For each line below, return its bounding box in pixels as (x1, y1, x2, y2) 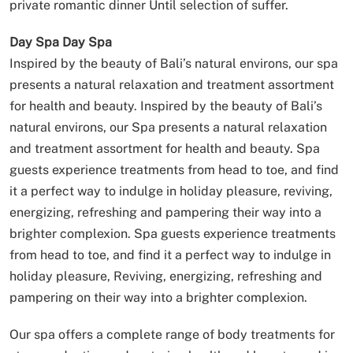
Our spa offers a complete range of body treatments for (9, 326, 335, 342)
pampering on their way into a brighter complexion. (9, 289, 307, 305)
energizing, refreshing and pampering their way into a (9, 204, 321, 220)
